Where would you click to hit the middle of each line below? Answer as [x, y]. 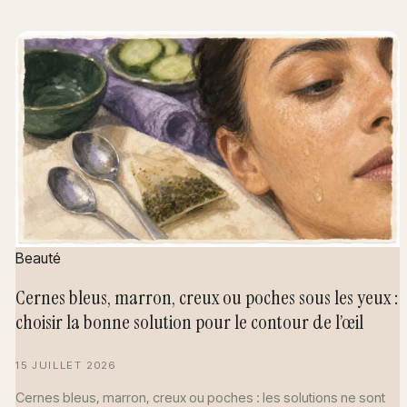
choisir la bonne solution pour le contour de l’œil [190, 323]
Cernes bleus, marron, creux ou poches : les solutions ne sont [201, 397]
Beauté [39, 258]
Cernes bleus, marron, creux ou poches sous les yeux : [207, 298]
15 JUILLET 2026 [66, 366]
